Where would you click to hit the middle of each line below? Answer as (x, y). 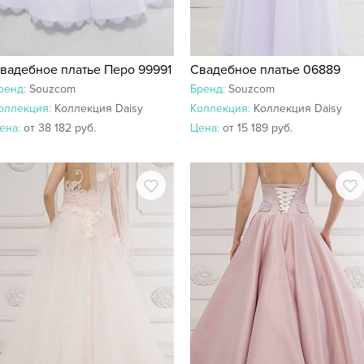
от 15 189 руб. (258, 128)
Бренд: (209, 89)
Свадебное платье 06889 (265, 70)
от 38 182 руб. (60, 128)
